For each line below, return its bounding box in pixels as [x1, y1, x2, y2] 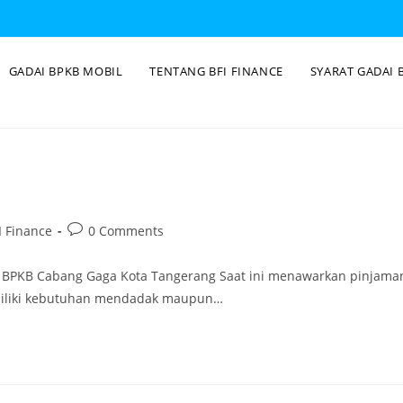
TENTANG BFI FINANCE [149, 63, 283, 79]
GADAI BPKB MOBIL [8, 63, 123, 79]
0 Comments [88, 222, 164, 239]
